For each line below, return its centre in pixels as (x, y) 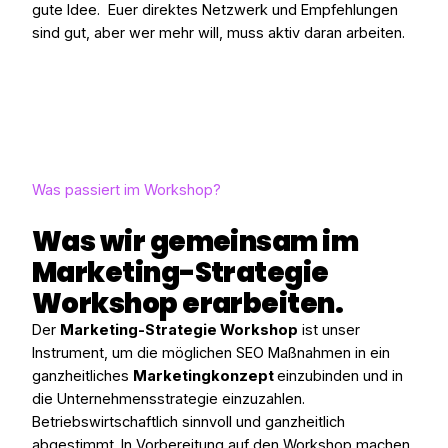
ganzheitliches (82, 376)
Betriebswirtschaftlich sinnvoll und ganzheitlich (188, 422)
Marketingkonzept (205, 376)
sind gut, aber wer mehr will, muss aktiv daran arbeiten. (218, 33)
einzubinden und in (340, 376)
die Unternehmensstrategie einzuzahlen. (168, 399)
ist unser (329, 330)
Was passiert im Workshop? (126, 190)
